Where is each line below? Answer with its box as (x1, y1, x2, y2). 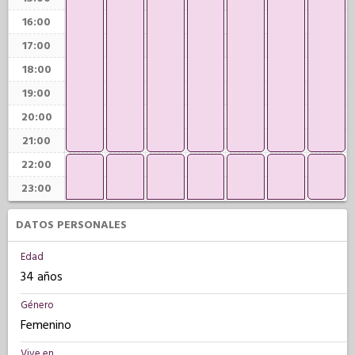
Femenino (21, 316, 71, 334)
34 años (21, 268, 63, 285)
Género (21, 298, 54, 312)
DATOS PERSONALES (16, 217, 127, 233)
